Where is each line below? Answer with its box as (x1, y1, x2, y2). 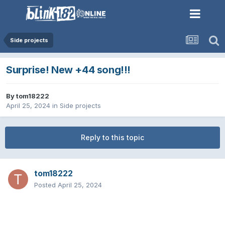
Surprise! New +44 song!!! (6, 64, 131, 76)
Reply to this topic (81, 133, 144, 142)
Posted (34, 181, 58, 189)
